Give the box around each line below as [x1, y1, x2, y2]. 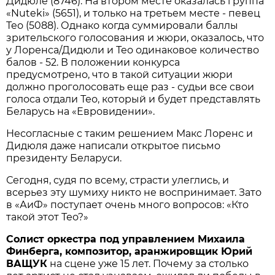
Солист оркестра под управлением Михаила [6, 233, 246, 246]
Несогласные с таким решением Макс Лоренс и [6, 128, 254, 140]
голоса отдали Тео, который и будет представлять [6, 93, 261, 106]
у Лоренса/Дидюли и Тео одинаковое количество [6, 44, 260, 56]
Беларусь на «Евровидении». [6, 106, 155, 118]
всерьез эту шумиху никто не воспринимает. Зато [6, 187, 262, 199]
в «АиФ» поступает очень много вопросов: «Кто [6, 199, 249, 211]
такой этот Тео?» [6, 211, 91, 223]
